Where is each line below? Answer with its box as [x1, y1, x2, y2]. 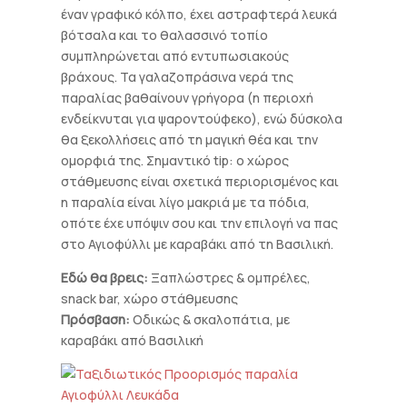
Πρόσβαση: [61, 311, 131, 328]
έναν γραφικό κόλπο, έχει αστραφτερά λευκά [61, 5, 338, 23]
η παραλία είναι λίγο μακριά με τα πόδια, [61, 194, 311, 211]
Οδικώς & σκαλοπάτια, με [130, 311, 291, 328]
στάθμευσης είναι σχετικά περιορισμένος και [61, 173, 340, 190]
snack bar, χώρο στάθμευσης [61, 290, 239, 307]
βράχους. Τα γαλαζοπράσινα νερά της [61, 68, 294, 85]
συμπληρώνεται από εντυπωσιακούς [61, 47, 290, 65]
